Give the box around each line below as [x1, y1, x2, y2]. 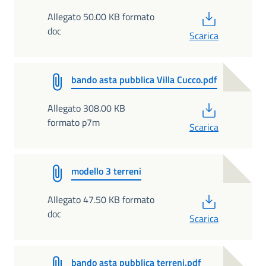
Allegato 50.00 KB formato [47, 9, 154, 24]
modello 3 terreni [71, 164, 141, 178]
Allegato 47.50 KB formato [47, 192, 154, 207]
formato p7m [47, 115, 100, 129]
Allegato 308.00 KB [47, 101, 125, 115]
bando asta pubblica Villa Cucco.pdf [71, 72, 217, 87]
